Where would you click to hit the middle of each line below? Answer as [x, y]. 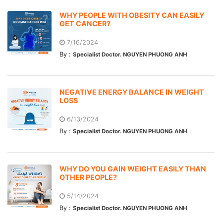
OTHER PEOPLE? [88, 177]
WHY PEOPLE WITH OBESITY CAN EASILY [132, 15]
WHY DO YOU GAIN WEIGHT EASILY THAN [133, 168]
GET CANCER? [85, 23]
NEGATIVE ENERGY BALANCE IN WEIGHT [132, 92]
